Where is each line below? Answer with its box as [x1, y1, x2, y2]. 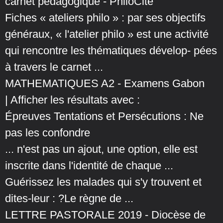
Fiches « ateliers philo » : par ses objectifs [5, 11, 206, 24]
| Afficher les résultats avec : [5, 94, 140, 107]
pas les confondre [5, 126, 90, 139]
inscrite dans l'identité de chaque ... [5, 159, 173, 172]
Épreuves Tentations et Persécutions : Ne [5, 110, 204, 123]
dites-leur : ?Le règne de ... [5, 192, 133, 205]
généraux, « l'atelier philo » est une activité [5, 28, 209, 41]
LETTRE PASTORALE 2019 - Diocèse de [5, 209, 206, 222]
